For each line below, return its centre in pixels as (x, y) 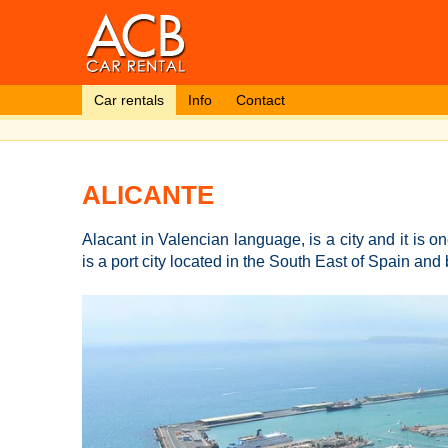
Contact (260, 100)
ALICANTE (148, 195)
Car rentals (129, 100)
